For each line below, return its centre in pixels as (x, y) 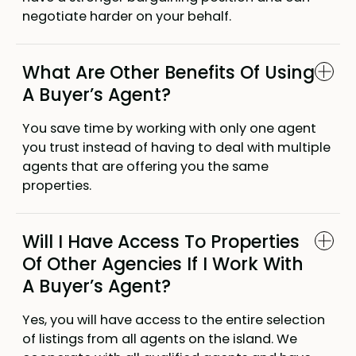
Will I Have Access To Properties (161, 242)
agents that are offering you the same (145, 167)
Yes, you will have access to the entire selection (173, 320)
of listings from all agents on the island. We (159, 339)
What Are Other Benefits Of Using (168, 73)
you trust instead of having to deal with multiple (176, 148)
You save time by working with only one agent (169, 129)
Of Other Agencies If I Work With (163, 265)
